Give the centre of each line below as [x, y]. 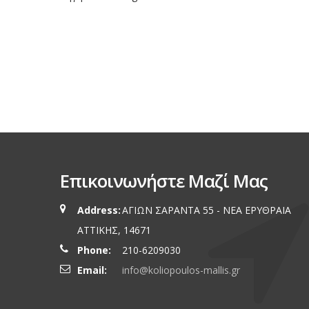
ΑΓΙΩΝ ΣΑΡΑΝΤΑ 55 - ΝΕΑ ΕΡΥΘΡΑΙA [207, 210]
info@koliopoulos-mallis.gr [181, 270]
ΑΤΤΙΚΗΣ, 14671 [114, 230]
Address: [99, 210]
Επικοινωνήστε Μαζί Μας [164, 180]
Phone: [94, 250]
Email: [92, 270]
